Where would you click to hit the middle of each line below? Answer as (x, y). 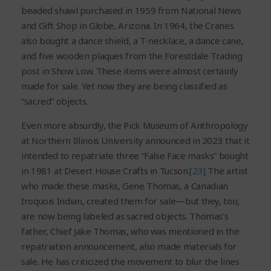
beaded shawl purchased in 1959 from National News (131, 11)
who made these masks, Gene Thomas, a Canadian (125, 186)
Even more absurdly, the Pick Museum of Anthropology (135, 126)
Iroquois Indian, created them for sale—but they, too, (130, 201)
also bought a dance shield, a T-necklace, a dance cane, (132, 41)
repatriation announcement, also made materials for (129, 247)
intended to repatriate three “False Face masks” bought (135, 156)
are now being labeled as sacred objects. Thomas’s (125, 216)
